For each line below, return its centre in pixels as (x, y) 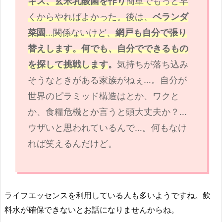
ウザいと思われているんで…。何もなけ (107, 127)
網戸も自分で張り (151, 32)
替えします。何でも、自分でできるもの (108, 48)
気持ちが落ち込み (152, 64)
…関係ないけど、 (80, 32)
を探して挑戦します (68, 64)
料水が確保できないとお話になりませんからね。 (92, 209)
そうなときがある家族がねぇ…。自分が (107, 80)
